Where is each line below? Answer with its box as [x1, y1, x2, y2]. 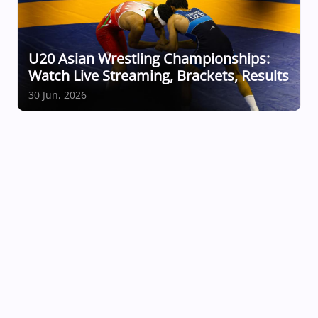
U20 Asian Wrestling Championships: [28, 49, 270, 68]
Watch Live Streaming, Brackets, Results [28, 66, 289, 85]
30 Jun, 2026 [28, 88, 87, 102]
